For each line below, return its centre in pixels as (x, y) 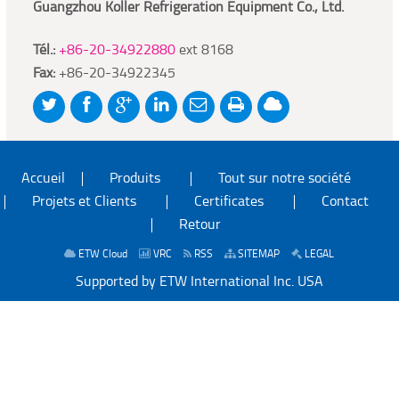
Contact (345, 203)
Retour (200, 226)
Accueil (43, 179)
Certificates (228, 203)
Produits (135, 179)
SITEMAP (257, 255)
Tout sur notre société (285, 179)
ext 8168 (204, 51)
